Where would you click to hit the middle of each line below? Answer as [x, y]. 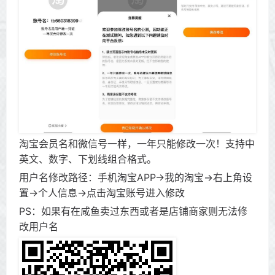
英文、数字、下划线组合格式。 [88, 159]
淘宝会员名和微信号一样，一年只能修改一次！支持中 [137, 143]
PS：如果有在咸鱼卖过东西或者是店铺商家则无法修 [133, 211]
